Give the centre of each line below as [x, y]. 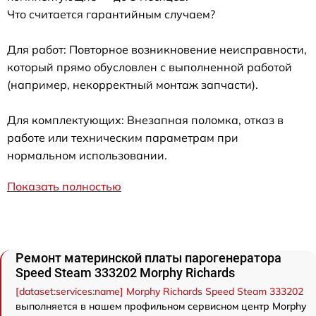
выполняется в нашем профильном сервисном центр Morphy [161, 306]
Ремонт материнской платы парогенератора [148, 257]
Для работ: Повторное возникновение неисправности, [157, 49]
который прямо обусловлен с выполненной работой [150, 67]
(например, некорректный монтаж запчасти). [133, 84]
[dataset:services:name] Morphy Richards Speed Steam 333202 [159, 291]
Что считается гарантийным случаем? [111, 14]
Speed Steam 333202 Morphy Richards [125, 272]
